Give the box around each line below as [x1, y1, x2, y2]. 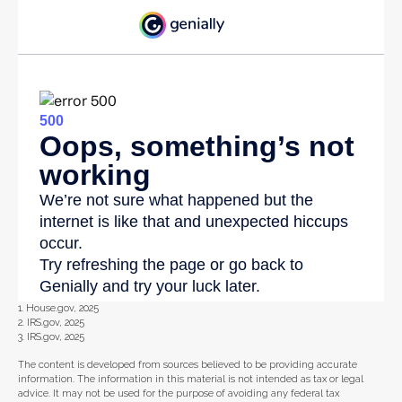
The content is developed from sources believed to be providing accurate [18, 359, 357, 371]
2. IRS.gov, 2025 [18, 317, 84, 329]
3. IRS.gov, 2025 [18, 331, 84, 344]
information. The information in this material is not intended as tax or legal [18, 373, 363, 386]
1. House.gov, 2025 [18, 302, 99, 315]
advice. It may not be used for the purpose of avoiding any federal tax [18, 388, 339, 400]
